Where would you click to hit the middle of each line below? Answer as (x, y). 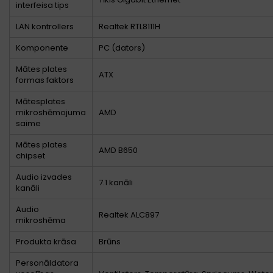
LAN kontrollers (45, 27)
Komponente (42, 48)
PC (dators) (122, 48)
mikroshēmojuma (51, 113)
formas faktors (45, 80)
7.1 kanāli (116, 183)
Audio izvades (44, 177)
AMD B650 (118, 151)
